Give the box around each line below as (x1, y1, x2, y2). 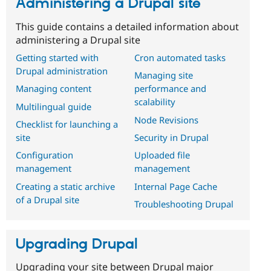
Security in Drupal (134, 131, 209, 144)
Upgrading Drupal (16, 235, 138, 253)
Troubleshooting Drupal (134, 198, 233, 211)
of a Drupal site (16, 193, 79, 206)
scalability (134, 96, 175, 108)
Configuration (16, 149, 73, 162)
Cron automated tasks (134, 51, 226, 64)
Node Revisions (134, 113, 198, 126)
